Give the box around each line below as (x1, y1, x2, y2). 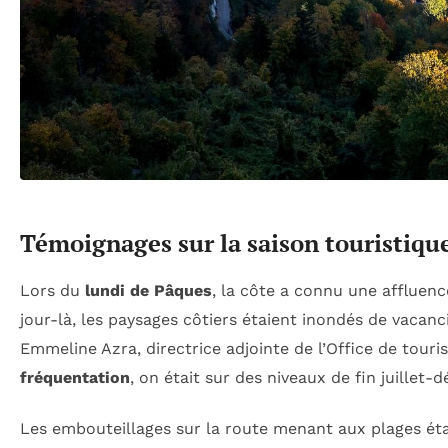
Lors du (20, 281, 85, 301)
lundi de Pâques (85, 281, 212, 301)
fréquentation (20, 368, 130, 388)
